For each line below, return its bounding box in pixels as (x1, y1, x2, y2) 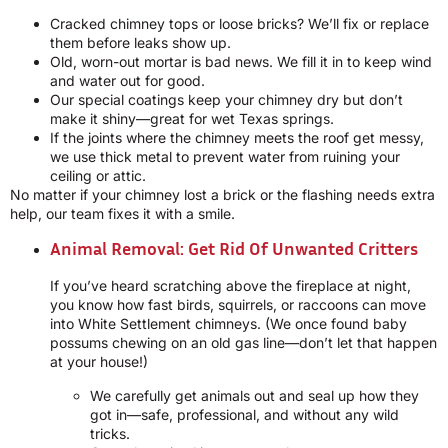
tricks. (90, 424, 130, 442)
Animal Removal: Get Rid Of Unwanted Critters (50, 237, 418, 260)
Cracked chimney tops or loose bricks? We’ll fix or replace (50, 14, 429, 32)
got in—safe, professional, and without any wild (90, 405, 399, 423)
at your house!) (50, 353, 148, 371)
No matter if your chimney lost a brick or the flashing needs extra (10, 185, 435, 203)
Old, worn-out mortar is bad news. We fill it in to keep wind (50, 52, 432, 70)
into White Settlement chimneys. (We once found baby (50, 315, 407, 333)
